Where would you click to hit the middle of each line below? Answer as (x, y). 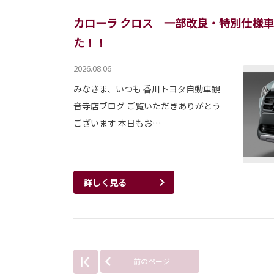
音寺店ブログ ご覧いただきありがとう (147, 106)
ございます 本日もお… (117, 123)
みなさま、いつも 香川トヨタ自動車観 (147, 89)
